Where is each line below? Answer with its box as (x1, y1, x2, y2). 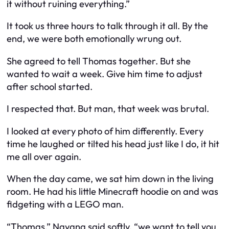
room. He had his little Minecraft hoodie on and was (7, 186, 218, 198)
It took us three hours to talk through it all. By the (7, 20, 208, 32)
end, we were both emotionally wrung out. (7, 33, 181, 45)
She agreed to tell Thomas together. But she (7, 55, 191, 67)
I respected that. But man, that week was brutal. (7, 103, 209, 115)
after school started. (7, 80, 93, 93)
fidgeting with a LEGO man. (7, 198, 124, 211)
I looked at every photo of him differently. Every (7, 125, 203, 137)
